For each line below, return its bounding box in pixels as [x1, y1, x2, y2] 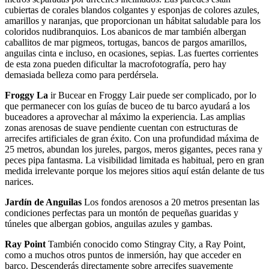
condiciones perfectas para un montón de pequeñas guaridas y [5, 208, 238, 219]
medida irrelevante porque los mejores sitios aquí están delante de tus [5, 166, 264, 177]
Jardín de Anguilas [5, 197, 82, 208]
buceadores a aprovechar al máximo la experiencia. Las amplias [5, 112, 245, 122]
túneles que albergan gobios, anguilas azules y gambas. [5, 219, 213, 229]
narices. [5, 177, 34, 187]
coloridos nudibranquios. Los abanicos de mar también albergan [5, 26, 246, 37]
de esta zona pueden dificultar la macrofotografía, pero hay [5, 59, 226, 70]
